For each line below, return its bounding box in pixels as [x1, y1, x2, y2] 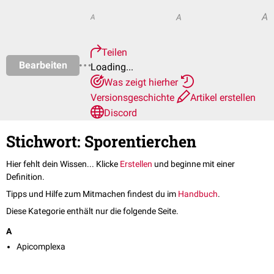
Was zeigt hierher [104, 76, 180, 88]
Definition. [6, 172, 45, 182]
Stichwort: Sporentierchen [6, 131, 196, 152]
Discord [104, 107, 137, 119]
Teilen [102, 46, 127, 58]
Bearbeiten [18, 59, 67, 71]
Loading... [91, 61, 133, 73]
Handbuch [178, 189, 218, 199]
